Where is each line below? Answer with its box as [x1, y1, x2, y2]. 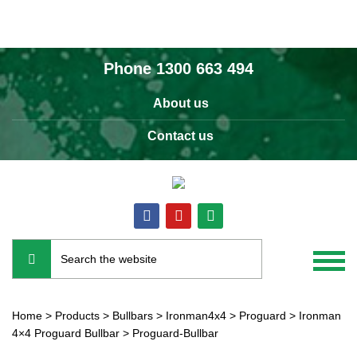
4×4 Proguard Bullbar [12, 327, 120, 339]
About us [152, 96, 209, 110]
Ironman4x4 [166, 309, 226, 322]
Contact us [147, 129, 214, 143]
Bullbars [112, 309, 153, 322]
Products [55, 309, 100, 322]
